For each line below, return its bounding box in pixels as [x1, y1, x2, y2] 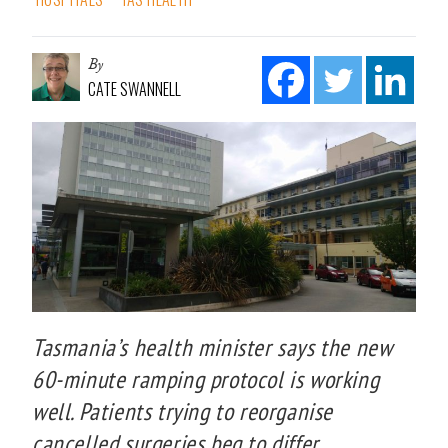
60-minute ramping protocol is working [32, 363, 380, 395]
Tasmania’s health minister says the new [32, 331, 393, 363]
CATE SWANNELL [88, 76, 181, 101]
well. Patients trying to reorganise [32, 395, 334, 427]
